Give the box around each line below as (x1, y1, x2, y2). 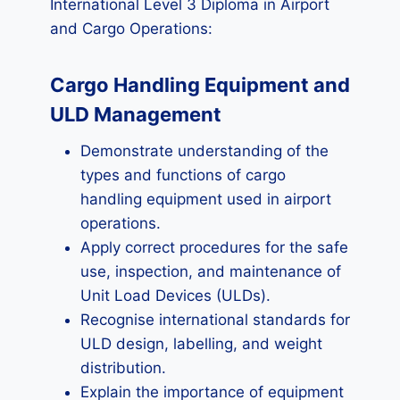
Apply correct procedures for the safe (80, 238, 348, 256)
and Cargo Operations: (50, 20, 212, 37)
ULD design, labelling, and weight (80, 335, 322, 353)
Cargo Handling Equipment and (50, 73, 350, 96)
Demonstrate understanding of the (80, 142, 329, 160)
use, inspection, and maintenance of (80, 262, 341, 280)
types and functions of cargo (80, 166, 286, 184)
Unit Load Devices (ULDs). (80, 287, 271, 304)
